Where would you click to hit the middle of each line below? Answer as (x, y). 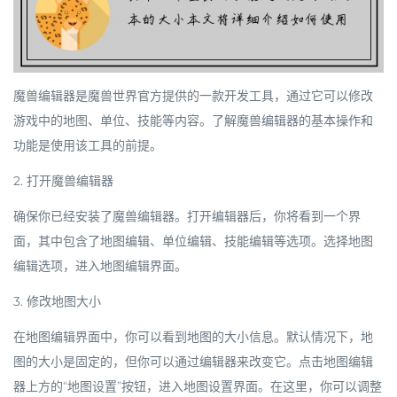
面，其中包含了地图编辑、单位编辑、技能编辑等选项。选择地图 (193, 241)
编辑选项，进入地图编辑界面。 (100, 265)
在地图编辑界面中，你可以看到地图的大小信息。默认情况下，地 (193, 336)
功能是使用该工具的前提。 (88, 145)
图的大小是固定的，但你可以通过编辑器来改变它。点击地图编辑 (193, 361)
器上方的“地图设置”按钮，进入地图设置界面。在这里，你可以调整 (198, 386)
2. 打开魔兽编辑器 (63, 180)
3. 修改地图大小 (57, 301)
